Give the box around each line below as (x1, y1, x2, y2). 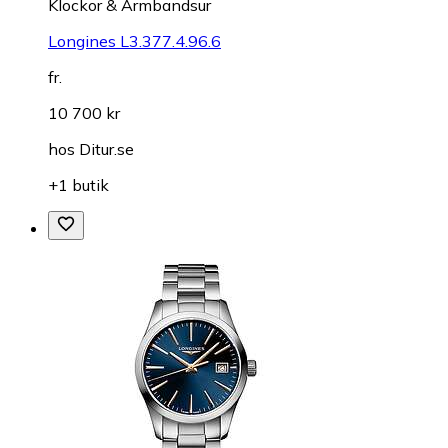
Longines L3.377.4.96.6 (48, 30, 221, 51)
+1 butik (48, 174, 109, 195)
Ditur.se (79, 138, 134, 159)
